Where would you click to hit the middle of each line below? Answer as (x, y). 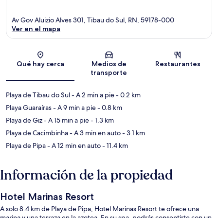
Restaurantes (178, 64)
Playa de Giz (24, 120)
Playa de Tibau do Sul (38, 95)
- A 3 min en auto (94, 133)
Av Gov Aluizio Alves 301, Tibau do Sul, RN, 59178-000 (93, 20)
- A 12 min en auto (73, 146)
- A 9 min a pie (74, 108)
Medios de (109, 64)
